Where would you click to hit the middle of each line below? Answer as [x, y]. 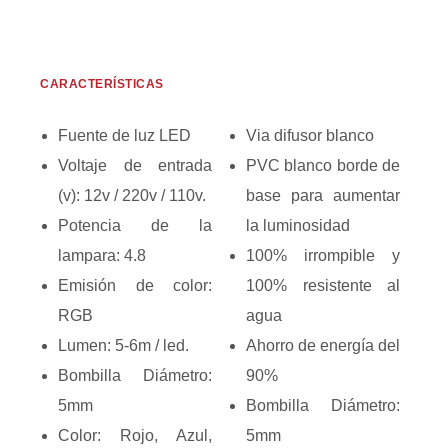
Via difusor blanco [310, 135]
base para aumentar [323, 195]
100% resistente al [323, 285]
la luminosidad [298, 225]
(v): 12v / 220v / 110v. [132, 195]
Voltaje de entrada [135, 165]
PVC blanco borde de [323, 165]
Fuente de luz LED [124, 135]
